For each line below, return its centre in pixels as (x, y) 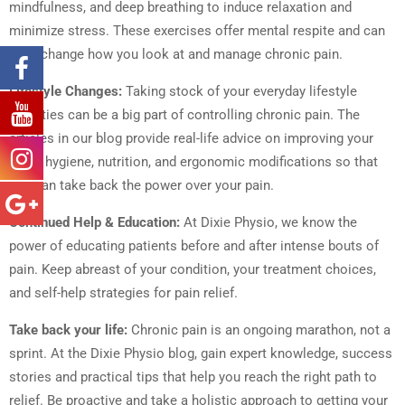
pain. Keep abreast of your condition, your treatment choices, (193, 270)
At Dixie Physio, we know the (268, 223)
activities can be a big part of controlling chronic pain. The (184, 115)
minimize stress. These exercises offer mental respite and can (197, 31)
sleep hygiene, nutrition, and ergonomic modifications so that (193, 162)
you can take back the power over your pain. (141, 186)
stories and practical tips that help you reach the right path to (193, 377)
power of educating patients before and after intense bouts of (194, 246)
